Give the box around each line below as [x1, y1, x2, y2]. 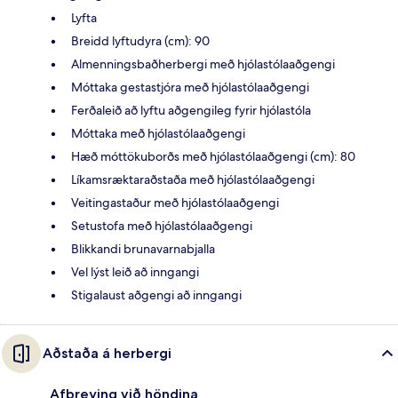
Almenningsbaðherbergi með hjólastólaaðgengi [71, 55, 335, 72]
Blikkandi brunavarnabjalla [71, 240, 215, 257]
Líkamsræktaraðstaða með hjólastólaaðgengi [71, 171, 314, 187]
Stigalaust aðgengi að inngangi [71, 286, 242, 303]
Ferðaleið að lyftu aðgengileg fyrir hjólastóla [71, 101, 311, 118]
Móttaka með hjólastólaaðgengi [71, 124, 245, 141]
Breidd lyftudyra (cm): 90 [71, 32, 210, 49]
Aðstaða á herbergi [43, 344, 171, 362]
